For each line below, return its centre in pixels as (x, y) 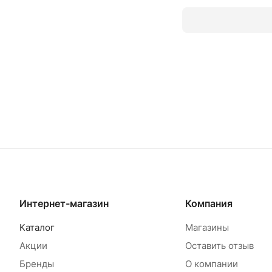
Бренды (37, 264)
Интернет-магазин (64, 204)
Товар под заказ (78, 179)
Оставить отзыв (219, 246)
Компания (209, 204)
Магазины (207, 228)
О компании (211, 264)
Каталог (37, 228)
